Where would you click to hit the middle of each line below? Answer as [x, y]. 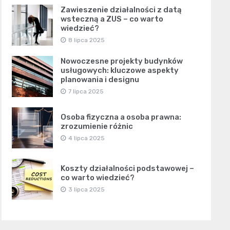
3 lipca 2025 [86, 190]
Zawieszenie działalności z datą [121, 10]
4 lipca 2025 [86, 138]
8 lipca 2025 [86, 40]
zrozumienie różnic [97, 127]
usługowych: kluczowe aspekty [119, 71]
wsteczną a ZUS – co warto [112, 19]
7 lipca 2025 [86, 92]
